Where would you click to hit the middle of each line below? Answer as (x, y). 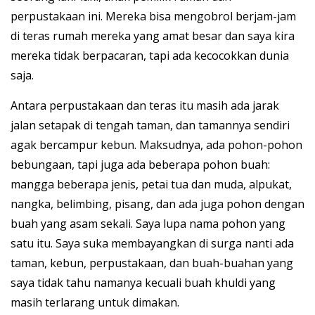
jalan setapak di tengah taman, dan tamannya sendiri (150, 126)
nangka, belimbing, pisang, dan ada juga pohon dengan (157, 204)
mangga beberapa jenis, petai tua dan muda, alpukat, (151, 185)
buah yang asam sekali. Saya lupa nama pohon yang (148, 224)
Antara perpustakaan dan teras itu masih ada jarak (145, 106)
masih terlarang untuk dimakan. (95, 303)
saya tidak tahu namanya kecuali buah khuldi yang (143, 283)
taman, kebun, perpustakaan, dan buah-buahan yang (152, 263)
